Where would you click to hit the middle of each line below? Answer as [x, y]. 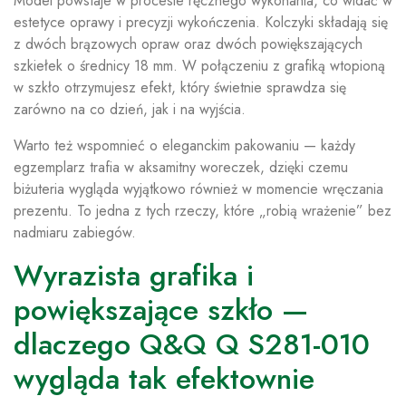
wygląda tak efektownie [164, 379]
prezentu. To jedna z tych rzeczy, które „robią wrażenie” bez [203, 211]
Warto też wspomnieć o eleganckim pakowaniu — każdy [184, 145]
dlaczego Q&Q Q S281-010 [192, 344]
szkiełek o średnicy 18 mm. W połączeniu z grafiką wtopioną [199, 66]
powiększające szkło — [161, 310]
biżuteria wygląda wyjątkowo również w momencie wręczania [198, 189]
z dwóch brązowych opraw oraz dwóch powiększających [188, 44]
